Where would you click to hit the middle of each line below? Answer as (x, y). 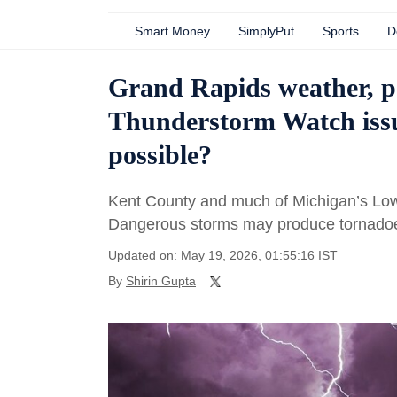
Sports (341, 31)
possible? (160, 155)
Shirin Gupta (161, 281)
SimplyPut (266, 31)
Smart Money (172, 31)
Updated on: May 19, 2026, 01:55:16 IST (223, 255)
